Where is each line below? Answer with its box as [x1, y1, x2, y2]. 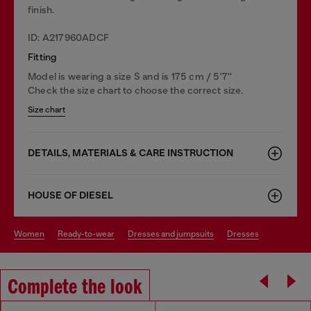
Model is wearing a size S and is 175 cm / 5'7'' [28, 70, 233, 82]
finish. [28, 3, 55, 15]
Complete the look [8, 276, 142, 299]
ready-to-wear [63, 228, 115, 239]
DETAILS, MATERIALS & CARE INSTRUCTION [28, 146, 233, 159]
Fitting [28, 51, 58, 62]
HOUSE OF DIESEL [28, 189, 113, 201]
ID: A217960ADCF [28, 31, 109, 43]
